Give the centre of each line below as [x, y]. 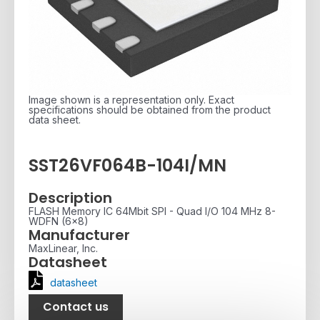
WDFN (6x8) [59, 221]
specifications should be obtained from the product [150, 110]
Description [70, 197]
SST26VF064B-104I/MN [127, 166]
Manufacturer [79, 235]
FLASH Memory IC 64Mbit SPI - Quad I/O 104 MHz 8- [152, 211]
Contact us [76, 306]
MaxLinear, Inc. [63, 248]
